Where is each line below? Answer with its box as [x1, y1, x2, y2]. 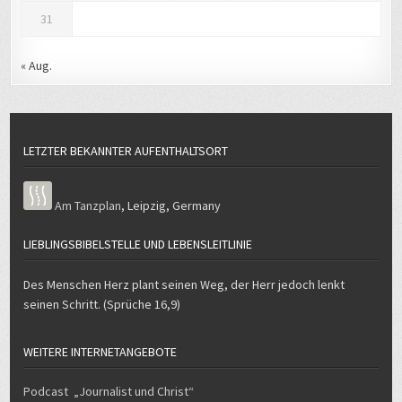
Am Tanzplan [55, 178, 122, 195]
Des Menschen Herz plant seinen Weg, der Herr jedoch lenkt [23, 257, 345, 274]
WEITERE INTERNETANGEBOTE [23, 324, 178, 341]
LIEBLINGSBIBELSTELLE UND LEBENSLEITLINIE [23, 216, 253, 233]
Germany [172, 178, 222, 195]
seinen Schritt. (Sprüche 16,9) [23, 276, 181, 293]
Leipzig [127, 178, 167, 195]
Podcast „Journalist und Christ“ [23, 363, 195, 380]
